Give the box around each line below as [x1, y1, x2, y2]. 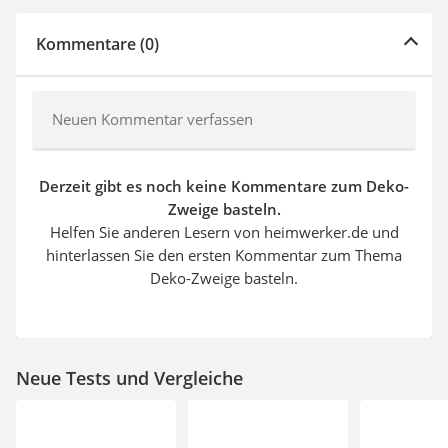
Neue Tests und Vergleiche [16, 365, 243, 390]
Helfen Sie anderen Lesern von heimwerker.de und [49, 221, 399, 242]
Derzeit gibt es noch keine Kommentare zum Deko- [39, 175, 409, 196]
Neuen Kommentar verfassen [52, 108, 253, 129]
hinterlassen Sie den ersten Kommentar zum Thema [46, 244, 402, 265]
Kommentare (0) [36, 32, 159, 55]
